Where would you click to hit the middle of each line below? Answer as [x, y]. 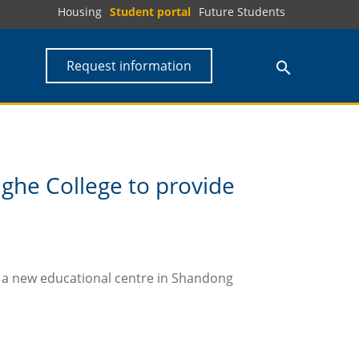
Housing [80, 12]
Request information [129, 66]
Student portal [150, 12]
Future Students [242, 12]
